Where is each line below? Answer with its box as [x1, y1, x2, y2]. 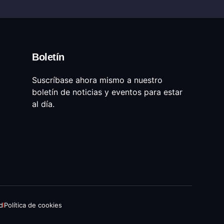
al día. [32, 98, 54, 109]
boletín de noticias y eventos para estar [32, 86, 182, 97]
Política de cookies [4, 200, 62, 209]
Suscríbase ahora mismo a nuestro [32, 74, 162, 85]
